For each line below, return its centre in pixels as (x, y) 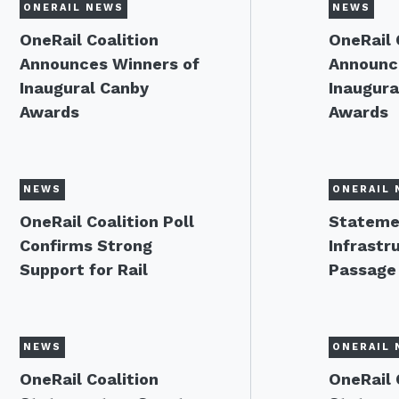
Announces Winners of (110, 64)
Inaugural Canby (84, 88)
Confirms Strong (86, 245)
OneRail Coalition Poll (107, 221)
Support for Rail (84, 269)
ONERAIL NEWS (73, 8)
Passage (362, 269)
